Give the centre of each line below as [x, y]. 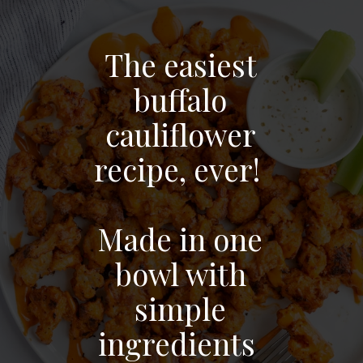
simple [181, 309]
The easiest [180, 65]
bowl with [180, 274]
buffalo [181, 100]
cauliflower [180, 135]
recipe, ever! [180, 169]
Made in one [181, 239]
